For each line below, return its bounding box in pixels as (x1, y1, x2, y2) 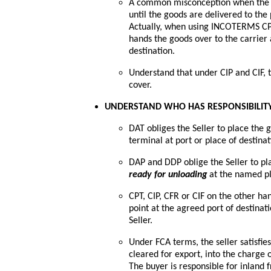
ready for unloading (129, 170, 209, 180)
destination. (129, 47, 175, 57)
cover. (129, 80, 152, 91)
